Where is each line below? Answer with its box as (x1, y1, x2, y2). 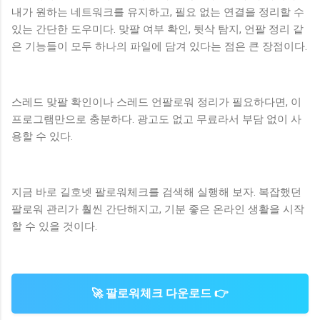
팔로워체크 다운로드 (106, 286, 211, 301)
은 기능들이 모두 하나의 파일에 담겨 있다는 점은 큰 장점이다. (11, 40, 307, 54)
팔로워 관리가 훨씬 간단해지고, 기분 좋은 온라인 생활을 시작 (11, 203, 304, 216)
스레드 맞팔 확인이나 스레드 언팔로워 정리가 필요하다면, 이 (11, 96, 301, 109)
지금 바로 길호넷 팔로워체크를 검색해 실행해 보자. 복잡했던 (11, 186, 301, 199)
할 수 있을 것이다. (11, 220, 97, 234)
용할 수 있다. (11, 130, 73, 144)
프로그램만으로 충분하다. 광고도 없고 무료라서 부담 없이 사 (11, 113, 301, 126)
